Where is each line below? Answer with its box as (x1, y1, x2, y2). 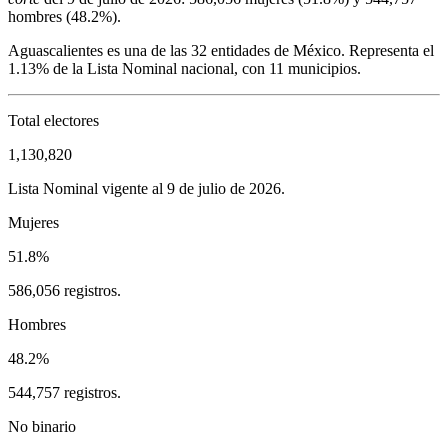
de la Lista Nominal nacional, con (49, 59, 265, 77)
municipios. (284, 59, 361, 77)
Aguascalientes (8, 41, 103, 59)
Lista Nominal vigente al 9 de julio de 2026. (8, 179, 285, 197)
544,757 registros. (8, 383, 121, 401)
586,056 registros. (8, 281, 121, 299)
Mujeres (8, 213, 59, 231)
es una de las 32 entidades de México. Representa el (103, 41, 434, 59)
